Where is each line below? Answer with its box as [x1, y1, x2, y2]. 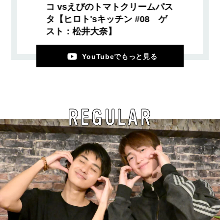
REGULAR [67, 105, 153, 131]
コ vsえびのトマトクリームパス [46, 2, 173, 12]
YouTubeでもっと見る [82, 53, 158, 61]
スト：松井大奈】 [46, 27, 117, 37]
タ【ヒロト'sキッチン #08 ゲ [46, 14, 167, 25]
